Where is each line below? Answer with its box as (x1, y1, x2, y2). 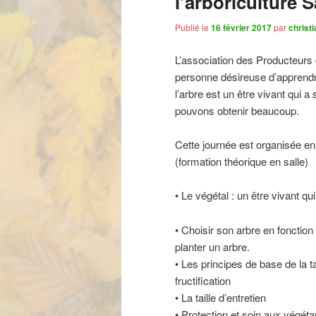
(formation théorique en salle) (175, 153, 308, 169)
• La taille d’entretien (175, 289, 266, 305)
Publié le (175, 21, 211, 34)
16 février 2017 (211, 21, 272, 35)
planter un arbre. (175, 238, 250, 254)
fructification (175, 272, 231, 288)
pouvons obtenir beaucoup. (175, 102, 299, 118)
